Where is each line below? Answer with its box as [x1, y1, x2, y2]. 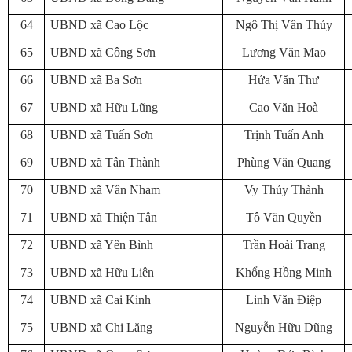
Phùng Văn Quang [236, 156, 331, 169]
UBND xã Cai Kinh [50, 293, 151, 306]
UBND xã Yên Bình [50, 238, 153, 251]
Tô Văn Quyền [246, 211, 321, 224]
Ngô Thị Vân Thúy [235, 18, 332, 31]
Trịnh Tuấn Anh [244, 128, 324, 141]
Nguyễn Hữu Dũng [235, 321, 332, 334]
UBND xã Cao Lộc [50, 18, 148, 31]
